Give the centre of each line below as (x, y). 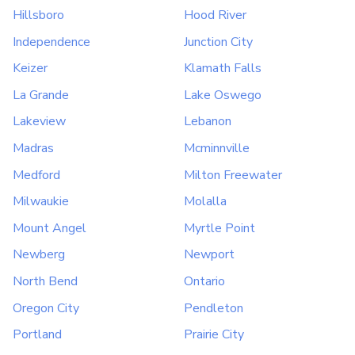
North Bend (45, 281)
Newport (209, 255)
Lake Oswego (223, 95)
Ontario (204, 281)
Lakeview (39, 122)
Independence (52, 42)
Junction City (218, 42)
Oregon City (46, 308)
